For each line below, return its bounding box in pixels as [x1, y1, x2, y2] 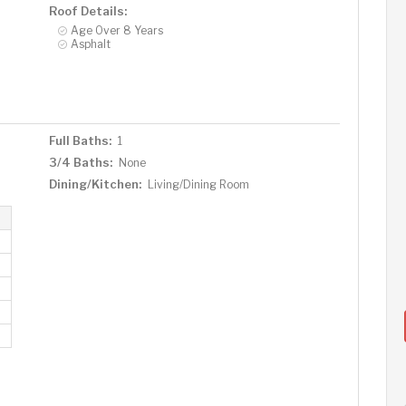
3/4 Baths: [48, 155, 112, 169]
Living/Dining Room [147, 178, 249, 191]
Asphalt [70, 37, 111, 51]
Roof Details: [48, 4, 127, 18]
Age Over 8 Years [70, 24, 163, 37]
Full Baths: [48, 133, 111, 148]
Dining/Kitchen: [48, 177, 141, 191]
